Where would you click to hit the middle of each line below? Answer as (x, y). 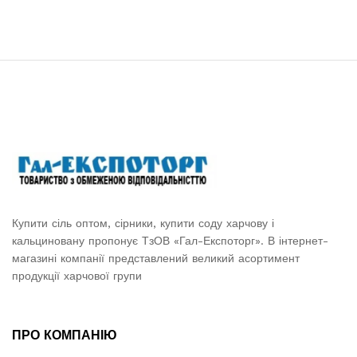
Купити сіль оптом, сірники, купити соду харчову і (143, 224)
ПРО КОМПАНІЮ (65, 335)
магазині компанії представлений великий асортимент (156, 259)
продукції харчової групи (77, 276)
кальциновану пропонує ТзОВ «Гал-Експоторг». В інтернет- (170, 241)
